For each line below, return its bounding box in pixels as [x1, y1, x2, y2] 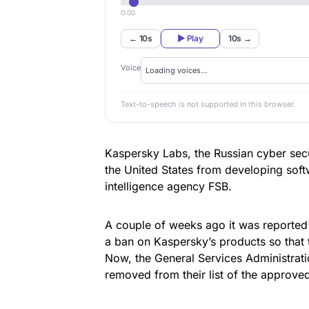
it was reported [229, 217, 308, 232]
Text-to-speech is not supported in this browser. [121, 99, 296, 110]
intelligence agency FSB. [105, 179, 232, 193]
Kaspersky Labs [105, 146, 188, 160]
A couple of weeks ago [105, 217, 229, 232]
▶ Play [177, 33, 203, 44]
